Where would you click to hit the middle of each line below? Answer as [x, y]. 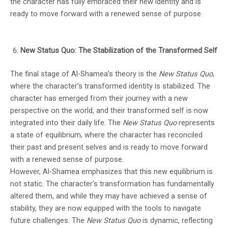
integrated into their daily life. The [66, 123]
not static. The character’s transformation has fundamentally [112, 184]
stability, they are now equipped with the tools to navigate [106, 208]
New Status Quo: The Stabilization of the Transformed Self [119, 51]
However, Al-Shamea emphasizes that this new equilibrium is [111, 172]
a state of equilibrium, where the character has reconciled [106, 135]
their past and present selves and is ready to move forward [109, 147]
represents [196, 123]
